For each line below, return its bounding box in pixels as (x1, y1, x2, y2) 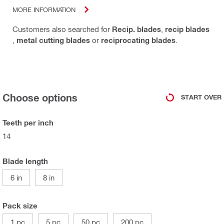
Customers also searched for (12, 24, 112, 33)
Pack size (2, 200, 37, 210)
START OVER (181, 93, 221, 101)
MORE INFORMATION (12, 5, 75, 13)
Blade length (2, 156, 48, 165)
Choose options (2, 91, 77, 103)
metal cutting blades (16, 35, 90, 44)
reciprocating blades (101, 35, 175, 44)
